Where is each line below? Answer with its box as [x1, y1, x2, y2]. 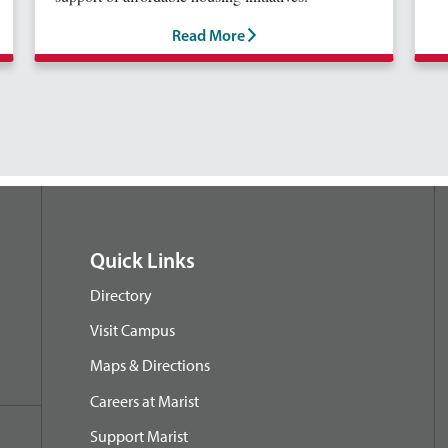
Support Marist [90, 425, 188, 446]
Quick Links [90, 252, 195, 273]
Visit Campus [90, 320, 175, 341]
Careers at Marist [90, 390, 199, 411]
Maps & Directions [90, 355, 210, 376]
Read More [172, 29, 248, 45]
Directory [90, 285, 152, 305]
